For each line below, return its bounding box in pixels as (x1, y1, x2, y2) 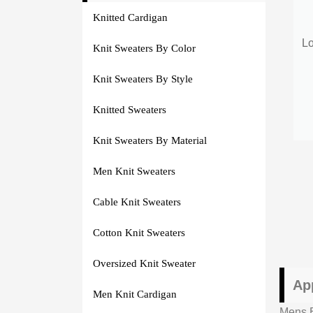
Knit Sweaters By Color (92, 42, 196, 54)
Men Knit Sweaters (92, 165, 175, 177)
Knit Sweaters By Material (92, 134, 207, 146)
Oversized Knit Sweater (92, 257, 196, 269)
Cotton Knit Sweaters (92, 226, 185, 238)
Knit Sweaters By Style (92, 73, 193, 85)
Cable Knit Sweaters (92, 196, 181, 208)
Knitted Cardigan (92, 11, 168, 23)
